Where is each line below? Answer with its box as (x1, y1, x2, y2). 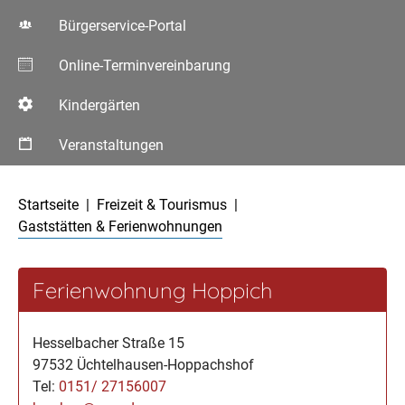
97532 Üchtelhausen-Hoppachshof (33, 356, 254, 373)
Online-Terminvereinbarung (59, 57, 231, 74)
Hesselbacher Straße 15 (33, 334, 184, 352)
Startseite (18, 196, 79, 213)
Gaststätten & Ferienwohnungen (18, 218, 222, 235)
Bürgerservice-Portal (59, 17, 186, 34)
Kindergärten (59, 97, 140, 114)
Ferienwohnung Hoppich (33, 277, 272, 304)
